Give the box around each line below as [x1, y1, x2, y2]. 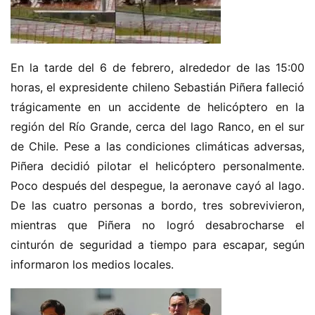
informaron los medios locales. [11, 257, 174, 271]
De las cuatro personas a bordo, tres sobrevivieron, [11, 198, 304, 212]
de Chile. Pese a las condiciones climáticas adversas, [11, 139, 304, 153]
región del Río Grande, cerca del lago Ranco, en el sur [11, 120, 304, 134]
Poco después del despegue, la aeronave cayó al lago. [11, 179, 304, 193]
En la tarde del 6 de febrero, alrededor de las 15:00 [11, 60, 304, 75]
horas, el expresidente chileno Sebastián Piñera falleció [11, 80, 304, 94]
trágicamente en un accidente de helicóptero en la [11, 100, 304, 114]
